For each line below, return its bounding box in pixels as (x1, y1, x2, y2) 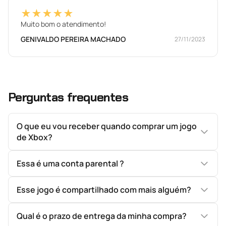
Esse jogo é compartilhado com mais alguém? (17, 184, 191, 195)
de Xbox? (17, 132, 52, 143)
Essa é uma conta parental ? (17, 158, 124, 169)
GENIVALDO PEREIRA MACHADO (21, 34, 126, 44)
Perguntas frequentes (8, 89, 128, 105)
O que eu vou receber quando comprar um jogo (17, 121, 197, 132)
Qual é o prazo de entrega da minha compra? (17, 210, 187, 221)
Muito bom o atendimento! (21, 19, 106, 29)
